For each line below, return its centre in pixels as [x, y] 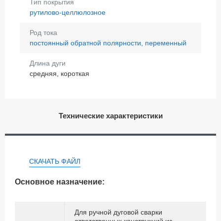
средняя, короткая [59, 73]
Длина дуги [48, 63]
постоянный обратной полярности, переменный [108, 43]
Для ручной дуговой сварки [118, 212]
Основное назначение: [60, 182]
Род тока [43, 32]
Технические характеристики [110, 115]
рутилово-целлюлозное [68, 12]
